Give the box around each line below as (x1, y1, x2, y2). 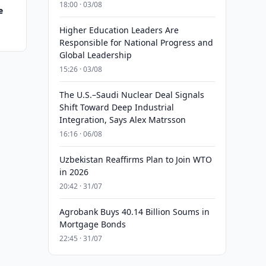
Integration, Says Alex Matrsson (59, 114, 186, 125)
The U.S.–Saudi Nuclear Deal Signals (59, 89, 204, 100)
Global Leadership (59, 49, 132, 61)
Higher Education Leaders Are (59, 24, 179, 36)
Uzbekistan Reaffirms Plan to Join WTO (59, 154, 212, 165)
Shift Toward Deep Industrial (59, 102, 174, 113)
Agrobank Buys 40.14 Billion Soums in (59, 206, 210, 217)
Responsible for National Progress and (59, 37, 213, 48)
